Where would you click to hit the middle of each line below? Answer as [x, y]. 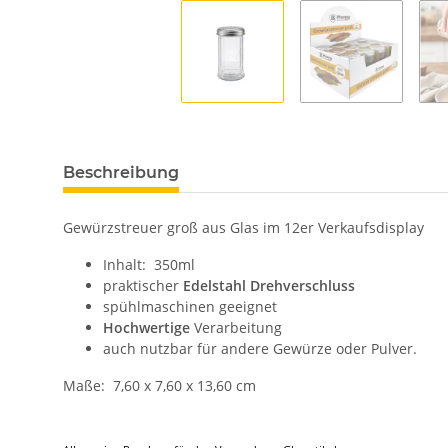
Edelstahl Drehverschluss [269, 286]
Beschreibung [121, 173]
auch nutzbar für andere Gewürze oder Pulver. [260, 349]
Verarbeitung [236, 328]
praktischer [143, 286]
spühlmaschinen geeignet [190, 307]
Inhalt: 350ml [149, 265]
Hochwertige [146, 328]
